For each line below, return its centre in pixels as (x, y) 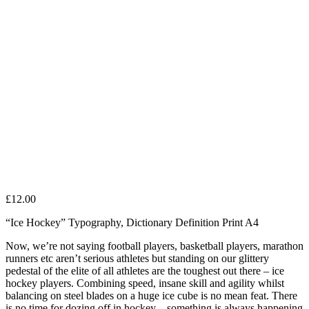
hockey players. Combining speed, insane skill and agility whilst (145, 283)
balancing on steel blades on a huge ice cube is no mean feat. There (151, 296)
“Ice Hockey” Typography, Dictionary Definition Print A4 (132, 223)
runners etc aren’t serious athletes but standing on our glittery (137, 259)
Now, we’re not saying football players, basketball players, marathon (154, 246)
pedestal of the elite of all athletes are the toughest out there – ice (145, 271)
